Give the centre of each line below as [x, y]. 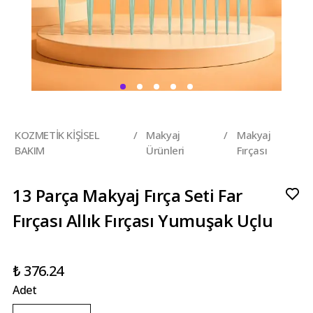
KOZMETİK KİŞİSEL [57, 135]
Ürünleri [166, 150]
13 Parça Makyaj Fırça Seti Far [128, 195]
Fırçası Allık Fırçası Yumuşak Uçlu [143, 220]
